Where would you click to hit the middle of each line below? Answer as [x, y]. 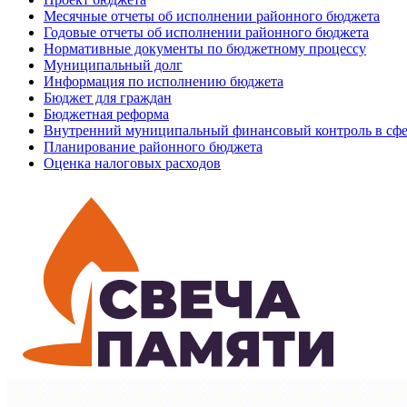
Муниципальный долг [113, 65]
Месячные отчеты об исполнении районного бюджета [212, 16]
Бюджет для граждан [108, 98]
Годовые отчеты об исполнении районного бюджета [206, 33]
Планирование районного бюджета [153, 147]
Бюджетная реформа [106, 114]
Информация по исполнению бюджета [164, 82]
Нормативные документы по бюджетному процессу [205, 49]
